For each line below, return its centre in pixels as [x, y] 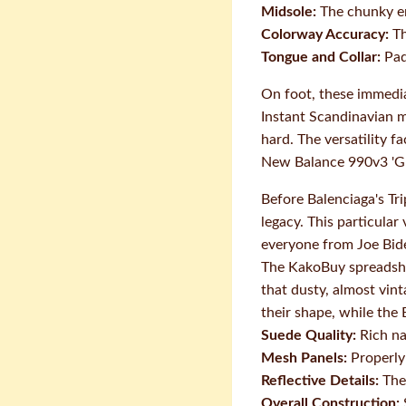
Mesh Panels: [304, 358]
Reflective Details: [320, 381]
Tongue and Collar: [321, 57]
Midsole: [289, 12]
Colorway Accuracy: [325, 34]
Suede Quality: [309, 335]
